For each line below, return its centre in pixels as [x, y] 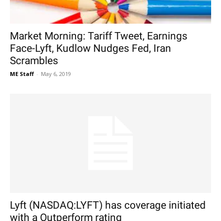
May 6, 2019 [56, 74]
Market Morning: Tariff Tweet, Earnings [99, 36]
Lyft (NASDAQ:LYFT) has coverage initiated [108, 205]
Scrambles [34, 60]
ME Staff [22, 74]
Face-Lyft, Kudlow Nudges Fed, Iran [91, 48]
